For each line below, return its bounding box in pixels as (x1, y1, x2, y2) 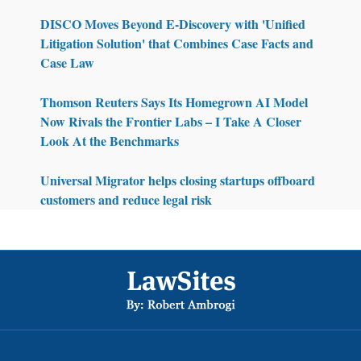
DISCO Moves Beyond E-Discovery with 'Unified (40, 14, 305, 33)
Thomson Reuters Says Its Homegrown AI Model (40, 92, 308, 111)
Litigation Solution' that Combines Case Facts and (40, 33, 313, 52)
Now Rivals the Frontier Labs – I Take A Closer (40, 111, 301, 131)
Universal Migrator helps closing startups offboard (40, 170, 315, 189)
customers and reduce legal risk (40, 189, 212, 209)
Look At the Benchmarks (40, 131, 179, 150)
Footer (180, 249, 213, 267)
